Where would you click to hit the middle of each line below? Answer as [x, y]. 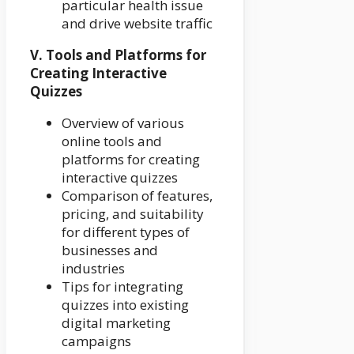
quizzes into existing [125, 305]
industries [93, 269]
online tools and [112, 141]
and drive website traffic [137, 24]
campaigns [96, 341]
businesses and [110, 250]
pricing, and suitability [133, 214]
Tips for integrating [122, 287]
